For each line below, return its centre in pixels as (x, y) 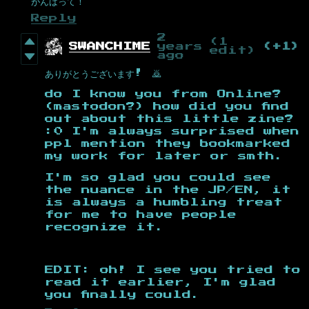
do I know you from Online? (163, 94)
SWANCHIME (110, 46)
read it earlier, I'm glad (160, 282)
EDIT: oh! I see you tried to (173, 270)
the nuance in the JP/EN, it (168, 190)
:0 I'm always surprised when (172, 131)
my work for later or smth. (169, 156)
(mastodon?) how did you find (167, 106)
